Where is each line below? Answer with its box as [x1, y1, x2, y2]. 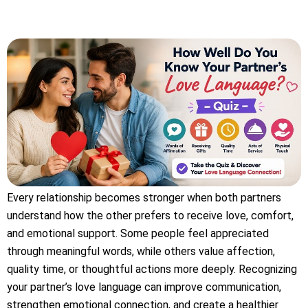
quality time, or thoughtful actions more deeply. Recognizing [7, 262, 297, 276]
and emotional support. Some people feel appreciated [7, 226, 269, 240]
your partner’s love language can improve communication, [7, 280, 281, 294]
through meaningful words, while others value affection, [7, 244, 275, 258]
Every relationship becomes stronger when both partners [7, 190, 281, 204]
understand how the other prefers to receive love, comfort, [7, 208, 294, 222]
